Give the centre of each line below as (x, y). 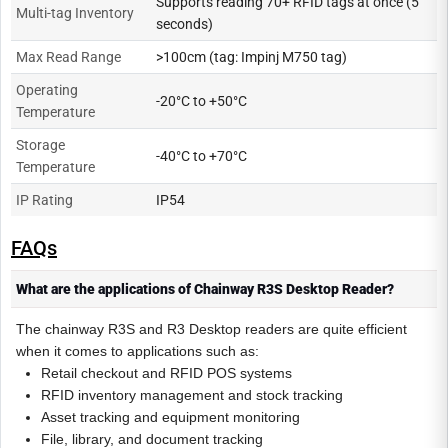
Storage (40, 144)
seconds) (184, 23)
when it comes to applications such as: (137, 350)
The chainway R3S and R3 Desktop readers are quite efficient (211, 328)
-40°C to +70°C (201, 155)
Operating (47, 89)
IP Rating (44, 199)
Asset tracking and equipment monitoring (172, 416)
